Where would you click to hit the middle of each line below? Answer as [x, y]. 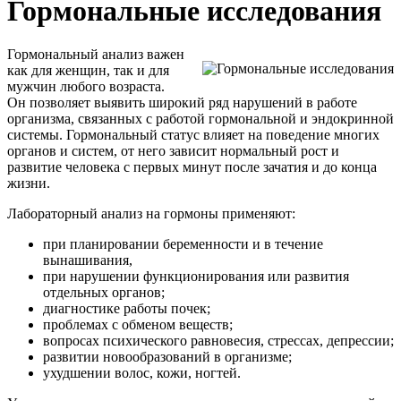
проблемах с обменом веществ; [138, 325]
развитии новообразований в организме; [167, 357]
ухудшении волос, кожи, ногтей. [142, 373]
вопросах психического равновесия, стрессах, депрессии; [218, 341]
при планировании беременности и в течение [183, 244]
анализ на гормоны [160, 214]
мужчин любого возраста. [86, 87]
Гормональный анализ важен [96, 55]
